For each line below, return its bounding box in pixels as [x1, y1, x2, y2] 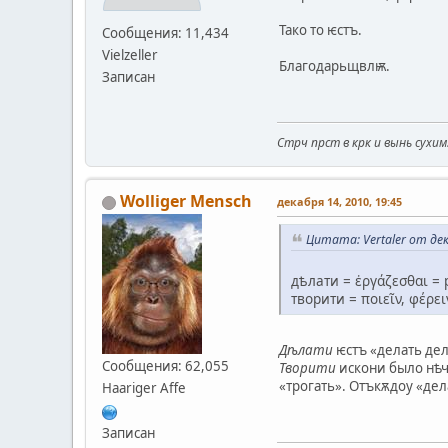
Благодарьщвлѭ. [279, 57, 390, 76]
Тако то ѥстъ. [279, 21, 362, 40]
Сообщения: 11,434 [102, 24, 229, 43]
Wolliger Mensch [120, 190, 252, 213]
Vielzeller [102, 46, 158, 65]
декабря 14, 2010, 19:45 [277, 194, 402, 210]
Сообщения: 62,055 [102, 357, 229, 376]
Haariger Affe [102, 379, 186, 398]
